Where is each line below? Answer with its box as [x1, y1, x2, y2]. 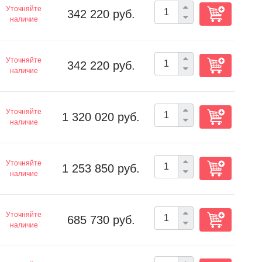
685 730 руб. [67, 213, 135, 226]
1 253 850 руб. [62, 162, 140, 175]
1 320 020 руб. [62, 111, 140, 123]
